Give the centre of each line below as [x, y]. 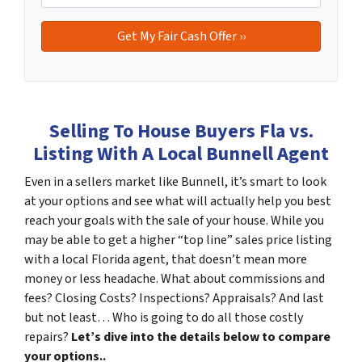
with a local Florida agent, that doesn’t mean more [166, 259]
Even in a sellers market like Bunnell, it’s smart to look [175, 181]
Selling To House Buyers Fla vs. [181, 131]
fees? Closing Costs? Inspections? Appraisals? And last [174, 298]
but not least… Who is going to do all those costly [164, 317]
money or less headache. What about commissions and [175, 278]
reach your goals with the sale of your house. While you [174, 220]
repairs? [48, 337]
